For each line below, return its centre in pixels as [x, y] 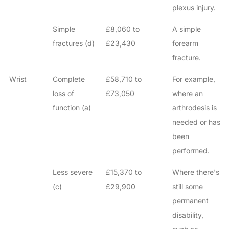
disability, [188, 215]
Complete [68, 79]
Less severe [72, 172]
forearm [185, 43]
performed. [191, 151]
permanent [190, 201]
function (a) [72, 108]
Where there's [196, 172]
